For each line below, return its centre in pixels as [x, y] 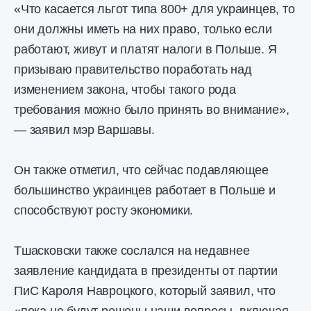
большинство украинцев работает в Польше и [145, 190]
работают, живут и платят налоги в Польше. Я [145, 49]
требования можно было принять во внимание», [152, 110]
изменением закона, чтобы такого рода [125, 90]
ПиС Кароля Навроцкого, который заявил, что [145, 291]
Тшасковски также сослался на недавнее [132, 251]
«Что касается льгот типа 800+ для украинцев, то [154, 9]
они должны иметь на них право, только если [143, 29]
